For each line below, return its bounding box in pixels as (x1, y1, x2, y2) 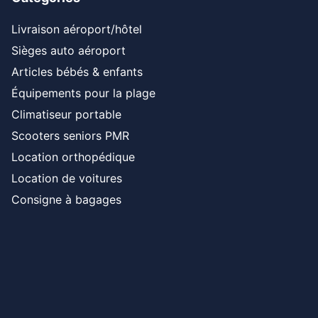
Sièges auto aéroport (11, 43, 126, 57)
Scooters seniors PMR (11, 128, 129, 143)
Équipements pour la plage (11, 86, 155, 100)
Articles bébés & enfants (11, 65, 143, 79)
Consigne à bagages (11, 192, 121, 207)
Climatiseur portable (11, 107, 121, 121)
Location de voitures (11, 171, 122, 185)
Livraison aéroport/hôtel (11, 22, 142, 36)
